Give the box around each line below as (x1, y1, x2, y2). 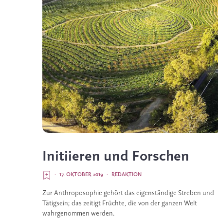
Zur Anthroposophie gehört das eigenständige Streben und (42, 190, 214, 197)
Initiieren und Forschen (42, 149, 189, 164)
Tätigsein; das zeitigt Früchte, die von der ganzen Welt (42, 200, 197, 207)
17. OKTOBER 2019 (59, 172, 103, 178)
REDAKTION (111, 172, 142, 178)
